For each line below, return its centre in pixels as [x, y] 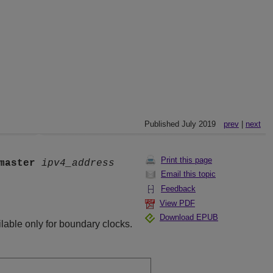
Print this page [186, 160]
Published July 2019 [180, 124]
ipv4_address [78, 164]
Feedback [178, 189]
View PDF [177, 203]
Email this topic [188, 174]
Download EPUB [189, 217]
